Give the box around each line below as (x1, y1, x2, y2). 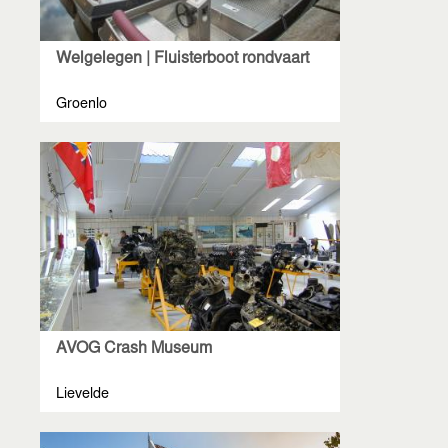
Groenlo (56, 98, 107, 113)
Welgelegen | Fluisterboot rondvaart (56, 51, 309, 68)
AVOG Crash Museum (56, 341, 212, 358)
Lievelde (56, 388, 109, 403)
